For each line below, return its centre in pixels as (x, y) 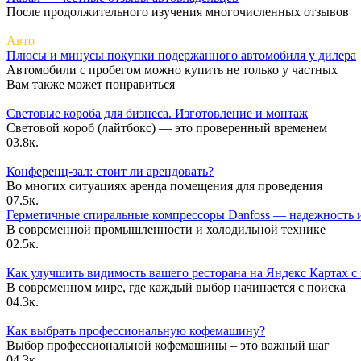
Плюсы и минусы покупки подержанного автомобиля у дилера (181, 55)
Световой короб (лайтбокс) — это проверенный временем (167, 127)
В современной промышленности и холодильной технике (166, 229)
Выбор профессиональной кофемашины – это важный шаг (168, 345)
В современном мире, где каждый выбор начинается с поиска (176, 287)
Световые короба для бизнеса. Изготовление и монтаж (157, 113)
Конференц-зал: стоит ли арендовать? (110, 171)
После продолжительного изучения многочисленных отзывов (178, 11)
